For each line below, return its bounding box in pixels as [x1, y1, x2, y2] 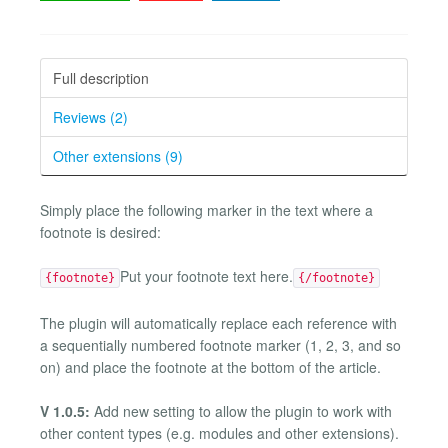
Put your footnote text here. [120, 266, 293, 287]
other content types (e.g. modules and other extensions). [40, 423, 399, 444]
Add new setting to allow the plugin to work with [90, 401, 392, 422]
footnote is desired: [40, 221, 161, 242]
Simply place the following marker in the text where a [40, 199, 373, 220]
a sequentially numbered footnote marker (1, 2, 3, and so [40, 334, 401, 355]
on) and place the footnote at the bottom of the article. [40, 356, 381, 377]
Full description [53, 67, 149, 88]
